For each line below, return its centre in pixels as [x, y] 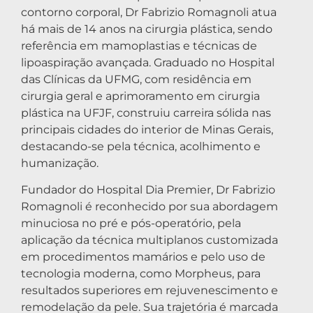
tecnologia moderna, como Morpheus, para [141, 274]
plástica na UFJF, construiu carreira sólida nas [146, 112]
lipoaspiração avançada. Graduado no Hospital [148, 62]
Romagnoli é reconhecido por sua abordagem [150, 207]
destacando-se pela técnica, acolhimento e [141, 146]
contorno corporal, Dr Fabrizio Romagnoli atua [149, 12]
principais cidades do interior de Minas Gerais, [147, 129]
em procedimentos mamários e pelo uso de [143, 257]
